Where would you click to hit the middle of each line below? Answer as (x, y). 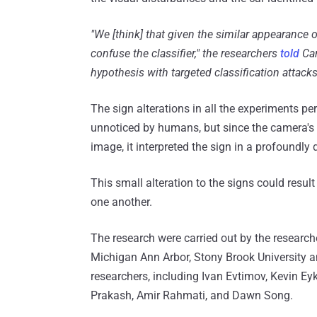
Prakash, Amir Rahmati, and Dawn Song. (192, 295)
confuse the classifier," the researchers (185, 53)
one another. (121, 202)
